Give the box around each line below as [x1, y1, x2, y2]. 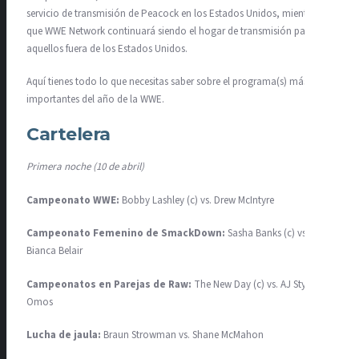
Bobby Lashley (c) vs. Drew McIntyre [119, 192, 274, 208]
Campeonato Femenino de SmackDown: [26, 226, 225, 241]
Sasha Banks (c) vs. [225, 226, 309, 241]
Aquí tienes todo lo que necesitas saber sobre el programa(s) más [26, 75, 308, 90]
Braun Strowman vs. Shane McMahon [101, 328, 264, 343]
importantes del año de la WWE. [26, 92, 164, 107]
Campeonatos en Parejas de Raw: [26, 276, 192, 292]
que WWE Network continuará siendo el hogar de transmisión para [26, 23, 314, 38]
